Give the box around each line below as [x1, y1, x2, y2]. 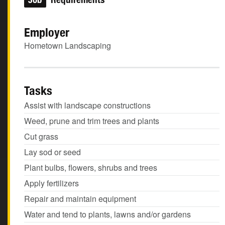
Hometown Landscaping [24, 40, 111, 51]
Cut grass [24, 131, 58, 142]
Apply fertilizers [24, 177, 79, 189]
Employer [24, 25, 69, 39]
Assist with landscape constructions [24, 99, 151, 111]
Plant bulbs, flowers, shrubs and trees [24, 162, 157, 173]
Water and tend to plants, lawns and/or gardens [24, 208, 191, 220]
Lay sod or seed [24, 146, 81, 158]
